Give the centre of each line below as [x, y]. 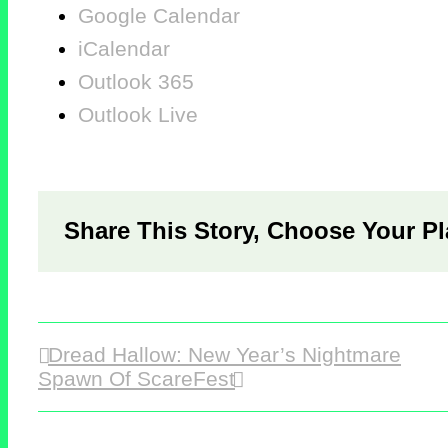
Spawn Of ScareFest [136, 378]
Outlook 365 [136, 81]
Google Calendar [159, 15]
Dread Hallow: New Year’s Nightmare [224, 354]
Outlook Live [138, 114]
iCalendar [124, 48]
